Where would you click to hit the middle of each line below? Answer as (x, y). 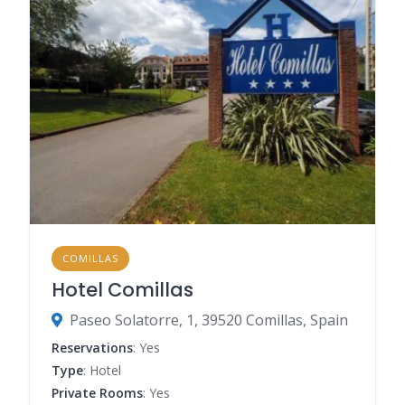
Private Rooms (97, 392)
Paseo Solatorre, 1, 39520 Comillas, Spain (209, 320)
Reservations (92, 347)
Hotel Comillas (122, 289)
